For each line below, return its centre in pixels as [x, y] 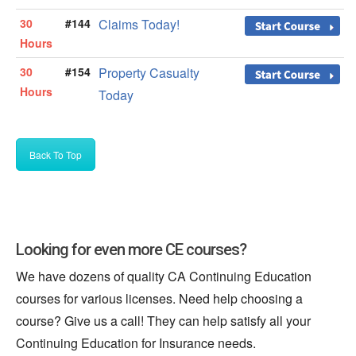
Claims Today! [139, 24]
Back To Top [56, 154]
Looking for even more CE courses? [131, 249]
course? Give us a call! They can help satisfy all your [163, 320]
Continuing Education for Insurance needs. [136, 342]
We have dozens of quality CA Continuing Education [164, 276]
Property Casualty [149, 72]
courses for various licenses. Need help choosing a [159, 298]
